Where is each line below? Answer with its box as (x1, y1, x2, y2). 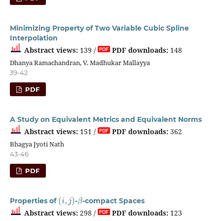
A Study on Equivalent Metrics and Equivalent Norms (9, 114, 202, 124)
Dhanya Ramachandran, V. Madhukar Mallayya (9, 58, 150, 67)
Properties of (9, 196, 58, 205)
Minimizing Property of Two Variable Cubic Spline (9, 23, 189, 33)
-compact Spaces (82, 196, 145, 205)
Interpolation (9, 33, 58, 42)
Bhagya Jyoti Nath (9, 139, 64, 148)
